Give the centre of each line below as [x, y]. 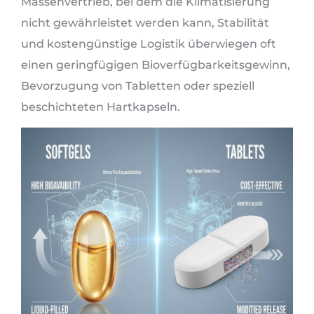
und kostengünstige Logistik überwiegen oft [149, 43]
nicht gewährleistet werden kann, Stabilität [145, 22]
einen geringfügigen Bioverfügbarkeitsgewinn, [156, 64]
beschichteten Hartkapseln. [101, 107]
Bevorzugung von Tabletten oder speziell [138, 86]
